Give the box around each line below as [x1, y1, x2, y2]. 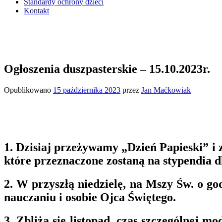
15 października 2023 [53, 85, 120, 94]
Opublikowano [4, 85, 53, 94]
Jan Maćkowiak [141, 85, 191, 94]
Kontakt [24, 6, 49, 15]
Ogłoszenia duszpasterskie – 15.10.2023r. [4, 62, 210, 75]
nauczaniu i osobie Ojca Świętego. [4, 191, 176, 204]
